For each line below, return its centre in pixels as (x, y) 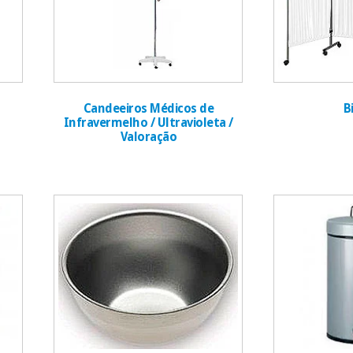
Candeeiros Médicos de (149, 109)
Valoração (149, 137)
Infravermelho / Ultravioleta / (148, 123)
